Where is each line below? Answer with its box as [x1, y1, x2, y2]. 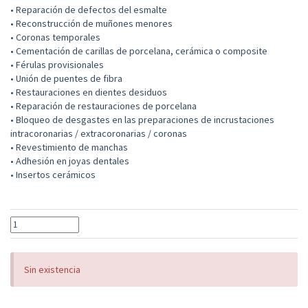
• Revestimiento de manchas [10, 141, 128, 154]
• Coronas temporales [10, 31, 100, 44]
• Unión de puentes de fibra [10, 72, 122, 85]
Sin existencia [24, 263, 80, 276]
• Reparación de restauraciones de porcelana [10, 100, 197, 113]
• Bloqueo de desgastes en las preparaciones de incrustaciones [10, 113, 274, 126]
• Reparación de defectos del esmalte [10, 3, 167, 16]
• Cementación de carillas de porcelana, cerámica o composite [10, 45, 267, 58]
